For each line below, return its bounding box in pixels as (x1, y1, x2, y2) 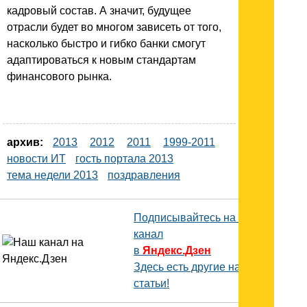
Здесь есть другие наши (134, 260, 256, 273)
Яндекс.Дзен (143, 244, 211, 256)
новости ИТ (7, 152, 66, 164)
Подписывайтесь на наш (134, 211, 260, 223)
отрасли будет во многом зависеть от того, (7, 21, 221, 33)
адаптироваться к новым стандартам (7, 53, 196, 66)
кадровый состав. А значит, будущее (7, 4, 191, 16)
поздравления (108, 169, 180, 181)
